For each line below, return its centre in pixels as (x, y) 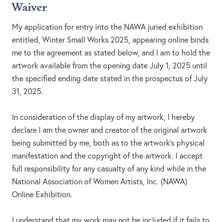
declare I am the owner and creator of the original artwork (110, 130)
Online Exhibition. (42, 194)
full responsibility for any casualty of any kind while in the (109, 169)
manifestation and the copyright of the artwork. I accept (107, 156)
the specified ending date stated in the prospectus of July (110, 79)
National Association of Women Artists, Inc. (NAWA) (100, 182)
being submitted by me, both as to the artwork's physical (108, 143)
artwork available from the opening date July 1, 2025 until (110, 66)
